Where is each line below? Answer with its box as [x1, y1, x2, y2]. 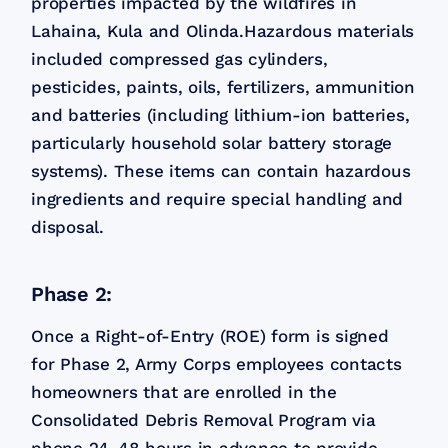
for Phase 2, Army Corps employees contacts [31, 354, 402, 375]
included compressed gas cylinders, [31, 49, 328, 70]
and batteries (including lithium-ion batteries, [31, 105, 410, 126]
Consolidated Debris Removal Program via [31, 410, 376, 431]
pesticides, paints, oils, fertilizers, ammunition [31, 77, 415, 98]
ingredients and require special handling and [31, 189, 404, 210]
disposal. [31, 217, 104, 238]
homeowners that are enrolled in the [31, 382, 337, 403]
